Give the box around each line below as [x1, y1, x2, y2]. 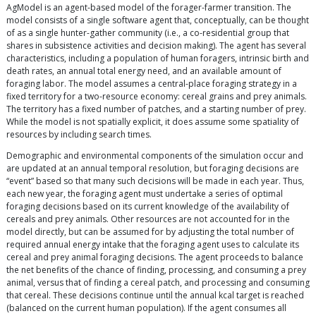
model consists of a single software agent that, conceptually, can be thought [6, 13, 309, 26]
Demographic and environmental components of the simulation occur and [6, 149, 303, 162]
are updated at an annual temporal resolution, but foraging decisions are [6, 162, 299, 174]
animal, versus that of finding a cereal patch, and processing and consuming [6, 276, 310, 288]
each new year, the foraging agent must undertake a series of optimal [6, 187, 283, 200]
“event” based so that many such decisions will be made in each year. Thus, [6, 174, 304, 187]
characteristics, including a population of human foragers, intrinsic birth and [6, 51, 309, 64]
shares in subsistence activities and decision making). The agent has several [6, 39, 306, 51]
